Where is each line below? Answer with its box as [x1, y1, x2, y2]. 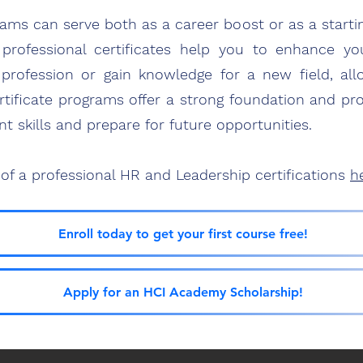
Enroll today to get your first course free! [58, 225, 308, 241]
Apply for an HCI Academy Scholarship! [62, 284, 303, 300]
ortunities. [243, 116, 312, 133]
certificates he [94, 41, 198, 58]
